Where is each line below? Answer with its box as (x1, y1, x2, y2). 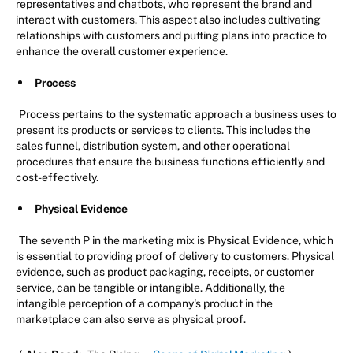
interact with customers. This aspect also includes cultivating (16, 13, 321, 26)
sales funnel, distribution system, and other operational (16, 139, 290, 152)
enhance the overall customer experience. (16, 44, 228, 58)
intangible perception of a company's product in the (16, 296, 273, 310)
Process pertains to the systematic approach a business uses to (19, 107, 336, 121)
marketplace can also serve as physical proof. (16, 312, 246, 325)
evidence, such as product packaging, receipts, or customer (16, 265, 314, 278)
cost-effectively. (16, 170, 101, 184)
